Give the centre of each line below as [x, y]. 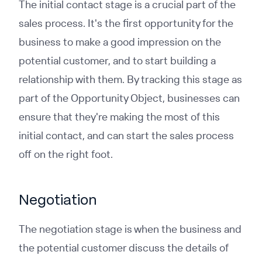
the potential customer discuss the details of [124, 248]
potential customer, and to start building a [117, 61]
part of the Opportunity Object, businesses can [129, 98]
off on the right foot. [66, 154]
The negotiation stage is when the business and [130, 229]
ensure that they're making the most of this [119, 117]
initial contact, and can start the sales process [126, 135]
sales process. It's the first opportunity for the [126, 23]
